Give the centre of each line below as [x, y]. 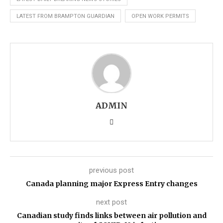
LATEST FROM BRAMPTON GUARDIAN [65, 16]
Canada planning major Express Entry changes [111, 184]
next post [111, 202]
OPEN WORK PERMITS [160, 16]
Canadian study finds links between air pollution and [111, 216]
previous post [111, 170]
